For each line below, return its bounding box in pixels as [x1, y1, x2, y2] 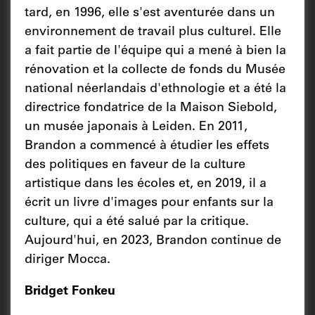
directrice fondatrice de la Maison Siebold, [25, 101, 277, 115]
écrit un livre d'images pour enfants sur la [25, 196, 274, 210]
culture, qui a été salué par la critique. [25, 215, 249, 229]
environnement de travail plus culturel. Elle [25, 25, 281, 39]
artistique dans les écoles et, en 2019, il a [25, 177, 266, 191]
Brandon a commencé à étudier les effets [25, 139, 269, 153]
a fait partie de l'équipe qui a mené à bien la [25, 44, 286, 58]
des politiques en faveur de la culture [25, 158, 245, 172]
